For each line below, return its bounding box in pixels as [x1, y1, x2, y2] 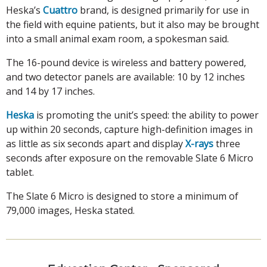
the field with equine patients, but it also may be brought [6, 17, 259, 31]
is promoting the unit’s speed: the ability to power [34, 108, 259, 122]
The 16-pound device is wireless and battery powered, [6, 55, 246, 69]
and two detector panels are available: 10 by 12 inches [6, 70, 245, 83]
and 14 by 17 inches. [6, 84, 95, 98]
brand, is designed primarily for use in [77, 3, 249, 17]
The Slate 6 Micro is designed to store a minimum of [6, 189, 238, 203]
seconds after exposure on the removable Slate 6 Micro [6, 151, 253, 164]
